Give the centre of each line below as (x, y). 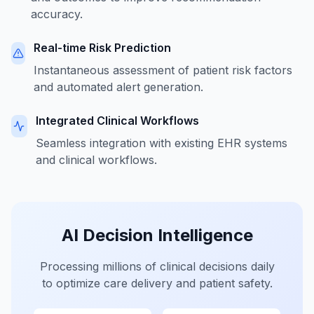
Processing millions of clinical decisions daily (157, 266)
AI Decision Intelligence (157, 235)
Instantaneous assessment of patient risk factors (163, 70)
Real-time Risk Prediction (102, 48)
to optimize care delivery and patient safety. (157, 283)
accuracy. (57, 14)
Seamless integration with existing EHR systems (161, 143)
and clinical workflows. (96, 160)
